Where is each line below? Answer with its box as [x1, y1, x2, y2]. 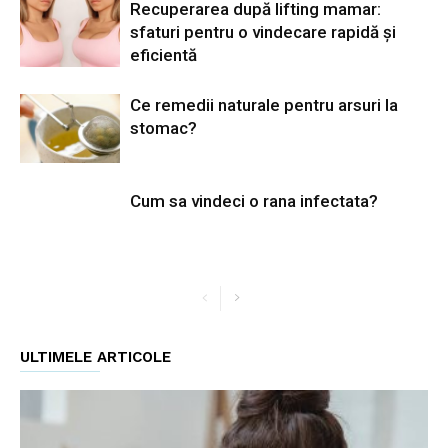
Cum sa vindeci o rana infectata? [130, 191, 378, 212]
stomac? [130, 118, 197, 139]
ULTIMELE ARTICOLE [20, 348, 171, 367]
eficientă [130, 45, 197, 66]
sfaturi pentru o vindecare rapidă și [130, 22, 396, 43]
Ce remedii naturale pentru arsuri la [130, 95, 398, 116]
